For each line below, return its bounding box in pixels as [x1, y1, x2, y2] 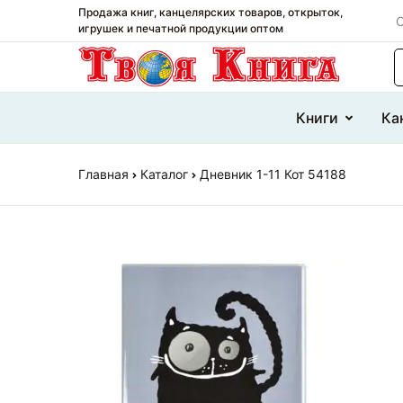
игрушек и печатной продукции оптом [78, 22, 283, 35]
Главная [78, 166, 129, 183]
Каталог [140, 166, 188, 183]
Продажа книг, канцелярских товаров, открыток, [78, 5, 343, 19]
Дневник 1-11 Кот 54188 [200, 166, 346, 183]
